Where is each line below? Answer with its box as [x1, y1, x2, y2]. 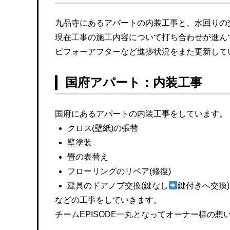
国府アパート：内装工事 [65, 75, 202, 90]
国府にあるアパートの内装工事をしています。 [55, 109, 227, 119]
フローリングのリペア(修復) [67, 167, 171, 176]
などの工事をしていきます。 [55, 196, 162, 205]
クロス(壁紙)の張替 [67, 124, 138, 133]
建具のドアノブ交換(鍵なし [67, 181, 168, 190]
